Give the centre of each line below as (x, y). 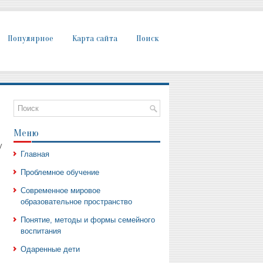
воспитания (41, 231)
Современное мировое (60, 190)
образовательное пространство (76, 202)
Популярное (30, 38)
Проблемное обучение (60, 172)
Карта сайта (95, 38)
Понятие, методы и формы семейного (87, 220)
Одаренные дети (50, 249)
